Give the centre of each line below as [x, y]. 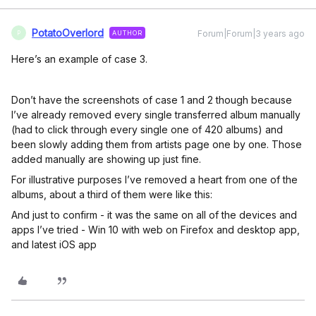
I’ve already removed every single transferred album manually [156, 115]
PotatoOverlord [68, 33]
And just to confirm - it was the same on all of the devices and [154, 215]
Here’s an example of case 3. [79, 59]
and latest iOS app [54, 244]
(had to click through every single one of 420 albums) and [147, 129]
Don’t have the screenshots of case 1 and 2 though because [152, 100]
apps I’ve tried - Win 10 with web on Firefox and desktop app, [156, 230]
